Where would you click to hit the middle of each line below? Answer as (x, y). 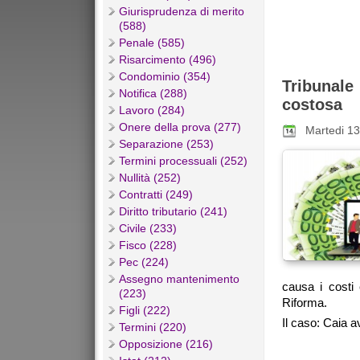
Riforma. (305, 303)
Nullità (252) (150, 178)
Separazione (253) (166, 144)
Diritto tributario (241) (173, 212)
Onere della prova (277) (180, 127)
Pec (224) (144, 262)
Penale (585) (152, 43)
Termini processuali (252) (183, 161)
